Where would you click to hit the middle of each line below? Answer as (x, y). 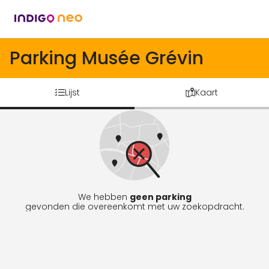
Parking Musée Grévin (107, 58)
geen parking (160, 197)
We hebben (104, 197)
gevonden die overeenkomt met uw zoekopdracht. (134, 207)
